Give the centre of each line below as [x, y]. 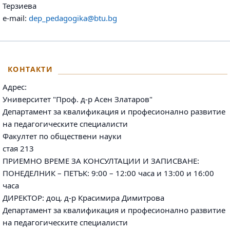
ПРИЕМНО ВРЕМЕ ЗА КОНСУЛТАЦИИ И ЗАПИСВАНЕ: [101, 161]
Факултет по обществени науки [62, 136]
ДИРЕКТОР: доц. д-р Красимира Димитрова [83, 198]
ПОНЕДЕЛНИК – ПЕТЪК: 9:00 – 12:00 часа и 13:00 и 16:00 [108, 173]
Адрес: [15, 87]
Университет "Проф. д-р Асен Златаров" [78, 99]
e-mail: [15, 18]
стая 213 [18, 149]
